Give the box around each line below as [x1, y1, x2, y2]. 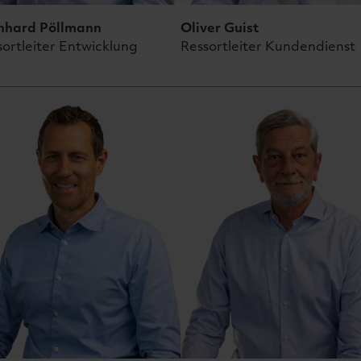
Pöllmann [39, 18, 102, 36]
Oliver [180, 18, 221, 36]
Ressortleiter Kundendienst [180, 36, 355, 55]
